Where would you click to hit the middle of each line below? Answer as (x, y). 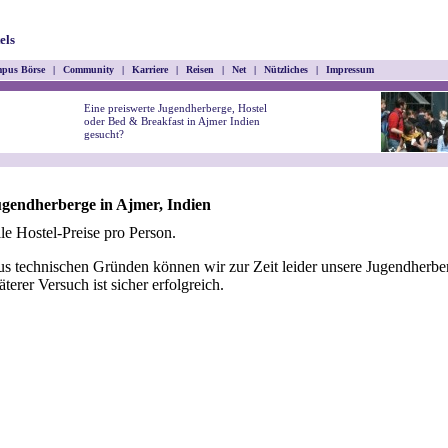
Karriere (150, 69)
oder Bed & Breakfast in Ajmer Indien (172, 121)
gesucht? (104, 134)
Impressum (350, 69)
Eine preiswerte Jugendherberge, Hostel (175, 108)
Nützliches (286, 69)
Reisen (200, 69)
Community (88, 69)
